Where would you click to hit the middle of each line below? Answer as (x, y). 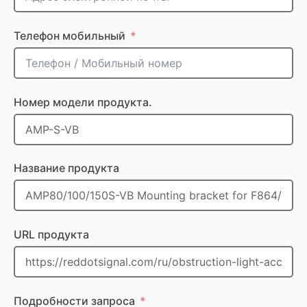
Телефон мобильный (70, 36)
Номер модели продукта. (83, 102)
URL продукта (51, 234)
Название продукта (66, 168)
